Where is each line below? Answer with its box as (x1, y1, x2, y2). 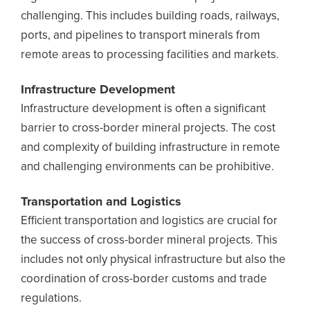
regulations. (21, 293, 82, 304)
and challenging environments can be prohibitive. (21, 161, 274, 173)
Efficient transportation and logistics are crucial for (21, 215, 277, 227)
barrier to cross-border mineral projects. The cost (21, 122, 275, 134)
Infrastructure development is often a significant (21, 103, 266, 115)
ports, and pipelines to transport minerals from (21, 30, 260, 42)
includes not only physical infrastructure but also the (21, 254, 286, 266)
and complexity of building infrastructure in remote (21, 142, 280, 154)
